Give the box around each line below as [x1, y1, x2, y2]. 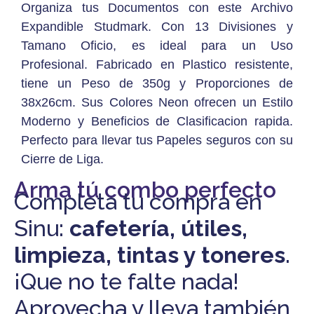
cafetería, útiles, [69, 214, 247, 241]
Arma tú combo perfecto [14, 176, 276, 203]
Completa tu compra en [14, 188, 262, 214]
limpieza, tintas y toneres [14, 241, 285, 268]
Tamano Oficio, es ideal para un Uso [21, 39, 293, 53]
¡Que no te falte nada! [14, 268, 239, 294]
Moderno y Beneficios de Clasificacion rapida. [21, 114, 293, 129]
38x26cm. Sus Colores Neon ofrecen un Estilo [21, 95, 293, 110]
